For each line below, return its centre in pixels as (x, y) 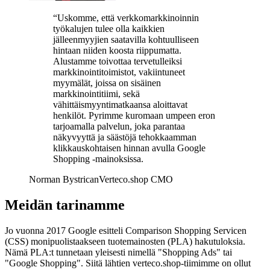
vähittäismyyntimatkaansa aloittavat (120, 104)
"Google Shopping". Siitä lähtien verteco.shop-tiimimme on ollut (128, 263)
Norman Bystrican (64, 179)
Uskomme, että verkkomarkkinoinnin (128, 17)
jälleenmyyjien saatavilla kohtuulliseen (126, 39)
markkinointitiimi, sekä (96, 93)
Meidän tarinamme (65, 205)
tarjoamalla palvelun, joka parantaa (119, 126)
